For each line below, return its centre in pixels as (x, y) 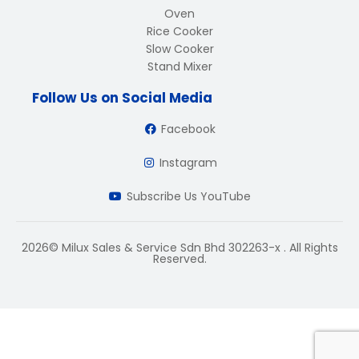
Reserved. (179, 259)
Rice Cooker (179, 31)
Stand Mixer (179, 67)
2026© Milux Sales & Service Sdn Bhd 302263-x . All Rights (179, 248)
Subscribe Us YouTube (188, 196)
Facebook (189, 129)
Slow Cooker (179, 49)
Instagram (189, 163)
